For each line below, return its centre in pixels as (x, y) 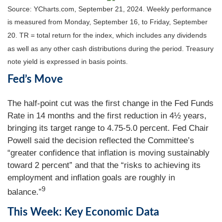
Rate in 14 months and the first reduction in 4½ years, (107, 116)
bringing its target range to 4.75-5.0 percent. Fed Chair (108, 128)
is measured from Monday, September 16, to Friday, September (108, 22)
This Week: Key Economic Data (83, 212)
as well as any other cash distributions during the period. (97, 48)
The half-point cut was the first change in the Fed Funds (111, 103)
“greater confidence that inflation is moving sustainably (109, 153)
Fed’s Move (35, 79)
